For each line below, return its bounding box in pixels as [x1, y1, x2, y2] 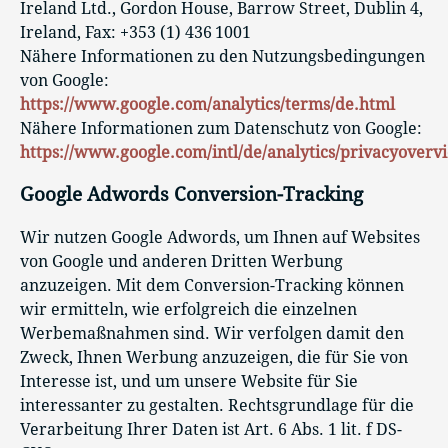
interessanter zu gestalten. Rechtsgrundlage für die [20, 396, 414, 415]
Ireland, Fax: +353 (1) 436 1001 [20, 22, 251, 42]
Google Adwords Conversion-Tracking [20, 184, 363, 206]
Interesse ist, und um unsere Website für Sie [20, 372, 358, 391]
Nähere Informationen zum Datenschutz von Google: [20, 118, 422, 138]
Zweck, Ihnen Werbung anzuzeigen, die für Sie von [20, 348, 408, 367]
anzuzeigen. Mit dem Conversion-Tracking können [20, 276, 404, 295]
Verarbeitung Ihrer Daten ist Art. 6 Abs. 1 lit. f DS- [20, 420, 402, 439]
